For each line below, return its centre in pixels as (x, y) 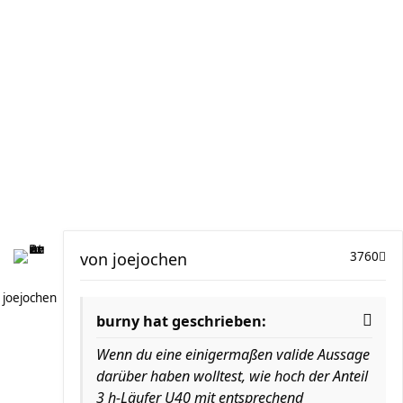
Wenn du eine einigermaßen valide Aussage (233, 354)
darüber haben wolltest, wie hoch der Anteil (232, 376)
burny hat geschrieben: (181, 321)
